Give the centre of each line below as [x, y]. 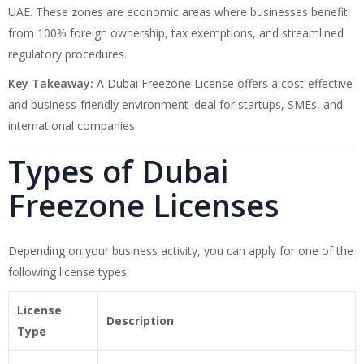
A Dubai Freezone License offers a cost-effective [223, 84]
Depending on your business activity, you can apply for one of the [181, 251]
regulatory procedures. [67, 54]
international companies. [73, 126]
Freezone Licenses [144, 205]
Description [140, 321]
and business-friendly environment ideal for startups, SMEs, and [175, 105]
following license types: [69, 272]
